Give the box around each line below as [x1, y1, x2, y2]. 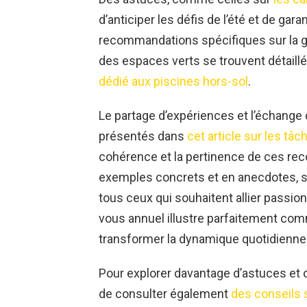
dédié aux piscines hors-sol [99, 74, 248, 89]
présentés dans [99, 129, 187, 144]
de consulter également [99, 286, 231, 302]
